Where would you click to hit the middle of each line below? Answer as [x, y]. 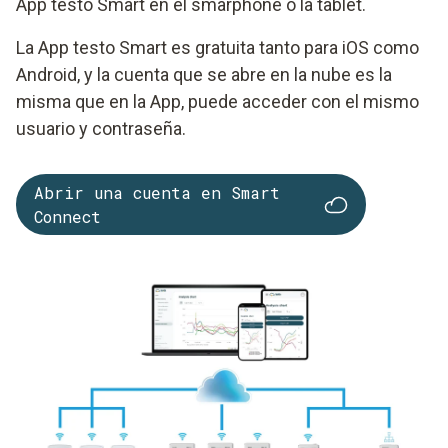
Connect [67, 216]
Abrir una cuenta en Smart [157, 192]
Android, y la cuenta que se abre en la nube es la [204, 75]
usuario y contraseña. [101, 129]
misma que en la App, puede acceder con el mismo [217, 102]
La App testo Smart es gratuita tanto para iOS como [217, 48]
